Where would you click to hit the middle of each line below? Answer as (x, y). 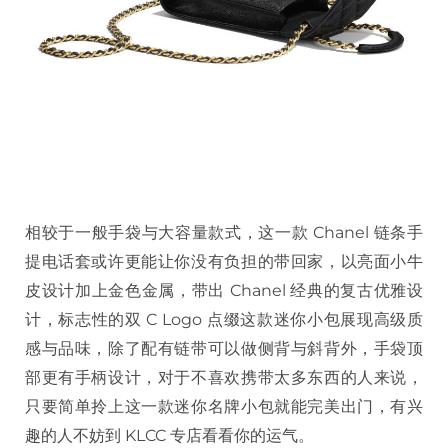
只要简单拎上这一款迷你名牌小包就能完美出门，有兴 (224, 407)
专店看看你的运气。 (242, 436)
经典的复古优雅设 (357, 291)
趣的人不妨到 (73, 436)
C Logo (174, 320)
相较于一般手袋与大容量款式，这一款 (167, 233)
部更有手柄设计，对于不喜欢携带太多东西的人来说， (224, 378)
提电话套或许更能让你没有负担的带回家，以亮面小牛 (224, 262)
